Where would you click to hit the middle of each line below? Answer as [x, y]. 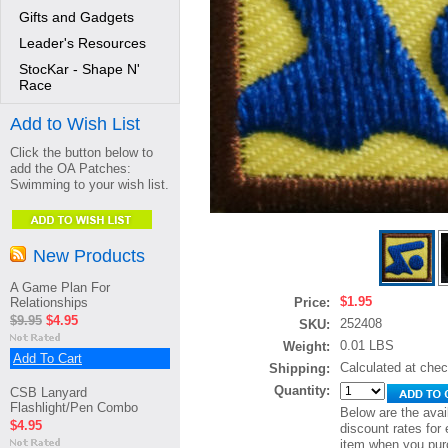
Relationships [49, 302]
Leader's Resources [82, 43]
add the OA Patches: [70, 168]
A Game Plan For [60, 287]
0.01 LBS [367, 345]
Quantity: [302, 390]
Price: [312, 302]
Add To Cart [47, 358]
